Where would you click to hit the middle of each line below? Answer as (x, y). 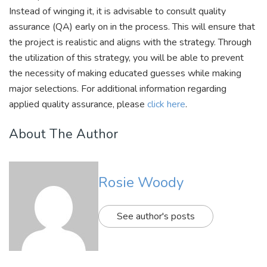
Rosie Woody (141, 182)
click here (166, 105)
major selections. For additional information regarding (118, 89)
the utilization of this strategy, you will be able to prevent (126, 58)
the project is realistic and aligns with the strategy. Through (130, 43)
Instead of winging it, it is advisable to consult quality (117, 12)
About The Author (63, 134)
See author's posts (156, 216)
